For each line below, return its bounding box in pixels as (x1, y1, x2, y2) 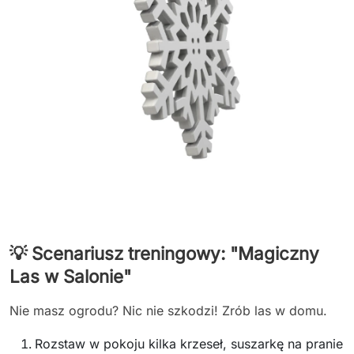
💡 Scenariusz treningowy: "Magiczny (9, 242, 319, 264)
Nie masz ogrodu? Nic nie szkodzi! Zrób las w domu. (9, 302, 327, 318)
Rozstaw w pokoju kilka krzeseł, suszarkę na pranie (35, 335, 343, 352)
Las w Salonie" (9, 265, 131, 287)
